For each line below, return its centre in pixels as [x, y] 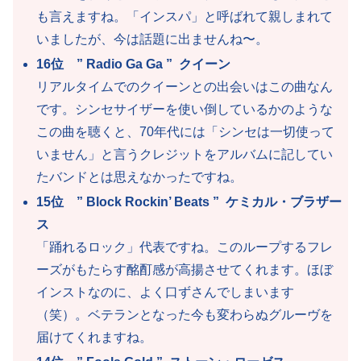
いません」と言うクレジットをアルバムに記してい [185, 154]
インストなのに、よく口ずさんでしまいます [166, 293]
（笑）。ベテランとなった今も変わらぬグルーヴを [185, 315]
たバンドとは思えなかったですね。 [140, 176]
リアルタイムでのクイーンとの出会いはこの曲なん [185, 86]
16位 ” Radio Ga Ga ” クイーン [134, 64]
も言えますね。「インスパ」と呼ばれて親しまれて [185, 16]
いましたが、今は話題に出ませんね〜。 [153, 39]
